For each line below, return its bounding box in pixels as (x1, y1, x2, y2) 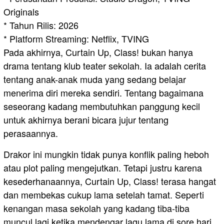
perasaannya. (3, 126, 58, 140)
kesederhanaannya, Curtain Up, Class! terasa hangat (3, 174, 216, 188)
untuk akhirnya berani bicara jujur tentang (3, 113, 168, 126)
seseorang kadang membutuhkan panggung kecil (3, 99, 200, 113)
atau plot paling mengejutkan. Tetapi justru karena (3, 161, 202, 174)
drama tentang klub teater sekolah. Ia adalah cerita (3, 59, 206, 72)
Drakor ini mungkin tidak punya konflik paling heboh (3, 147, 209, 161)
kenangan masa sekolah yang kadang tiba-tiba (3, 201, 189, 215)
